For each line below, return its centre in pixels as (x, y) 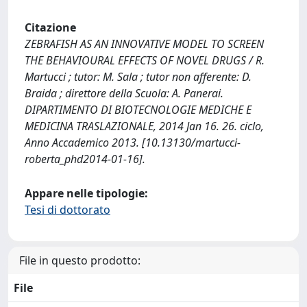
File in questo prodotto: (80, 260)
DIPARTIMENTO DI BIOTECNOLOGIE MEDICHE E (138, 110)
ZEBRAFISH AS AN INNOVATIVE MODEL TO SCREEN (144, 44)
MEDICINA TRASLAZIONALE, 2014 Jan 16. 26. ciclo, (144, 126)
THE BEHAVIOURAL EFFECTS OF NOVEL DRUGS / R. (145, 60)
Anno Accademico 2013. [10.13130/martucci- (133, 143)
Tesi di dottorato (67, 210)
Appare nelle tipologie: (86, 193)
